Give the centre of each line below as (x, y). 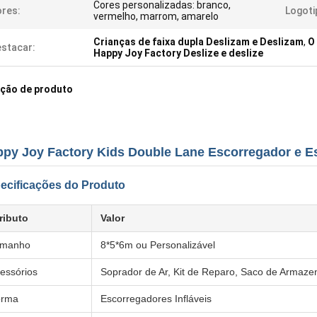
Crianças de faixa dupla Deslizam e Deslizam (198, 42)
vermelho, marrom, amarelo (156, 16)
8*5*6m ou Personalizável (158, 245)
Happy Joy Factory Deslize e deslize (178, 53)
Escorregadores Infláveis (156, 299)
